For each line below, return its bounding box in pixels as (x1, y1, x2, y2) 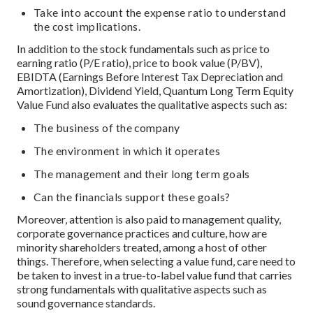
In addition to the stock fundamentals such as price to (17, 42, 270, 56)
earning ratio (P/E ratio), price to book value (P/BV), (17, 56, 262, 70)
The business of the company (34, 121, 180, 135)
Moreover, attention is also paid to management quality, (17, 212, 281, 226)
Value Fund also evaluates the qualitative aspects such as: (17, 98, 287, 112)
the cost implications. (34, 19, 141, 33)
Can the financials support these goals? (34, 189, 231, 203)
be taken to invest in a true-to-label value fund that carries (17, 268, 292, 282)
